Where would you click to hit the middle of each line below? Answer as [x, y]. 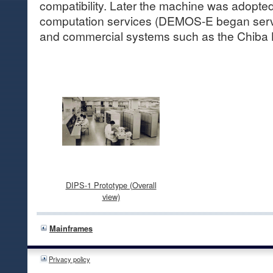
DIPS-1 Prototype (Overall [111, 185]
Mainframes [71, 229]
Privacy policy [69, 259]
